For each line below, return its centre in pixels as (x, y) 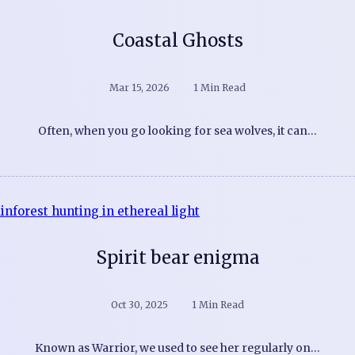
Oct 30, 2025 (139, 304)
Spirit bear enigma (177, 257)
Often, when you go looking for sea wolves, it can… (177, 130)
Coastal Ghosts (177, 40)
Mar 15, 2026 (139, 87)
